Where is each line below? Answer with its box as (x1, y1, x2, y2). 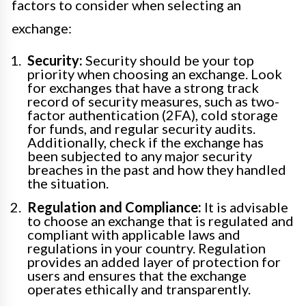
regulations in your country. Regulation (27, 240, 266, 257)
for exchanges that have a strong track (27, 79, 259, 96)
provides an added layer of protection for (27, 253, 281, 270)
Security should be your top (83, 52, 254, 69)
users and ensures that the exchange (27, 267, 247, 284)
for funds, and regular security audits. (27, 120, 255, 137)
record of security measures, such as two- (27, 93, 279, 110)
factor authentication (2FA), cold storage (27, 107, 278, 124)
